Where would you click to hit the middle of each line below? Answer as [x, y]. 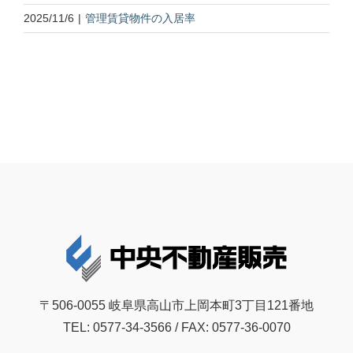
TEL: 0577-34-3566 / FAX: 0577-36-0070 [176, 328]
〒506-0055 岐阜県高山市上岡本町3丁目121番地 [176, 306]
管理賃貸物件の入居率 [140, 19]
